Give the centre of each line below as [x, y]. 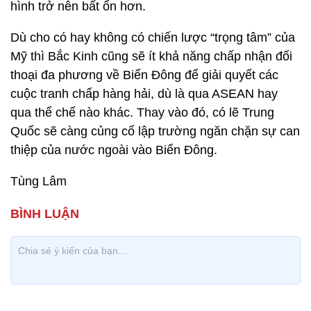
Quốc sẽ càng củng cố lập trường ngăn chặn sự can [155, 131]
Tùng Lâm [39, 181]
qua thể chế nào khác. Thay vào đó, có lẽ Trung [142, 112]
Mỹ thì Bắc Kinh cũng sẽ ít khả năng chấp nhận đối [151, 56]
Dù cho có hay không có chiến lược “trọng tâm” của [153, 37]
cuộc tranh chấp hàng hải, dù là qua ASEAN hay [144, 94]
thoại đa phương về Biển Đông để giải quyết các [144, 75]
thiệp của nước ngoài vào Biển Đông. [114, 150]
